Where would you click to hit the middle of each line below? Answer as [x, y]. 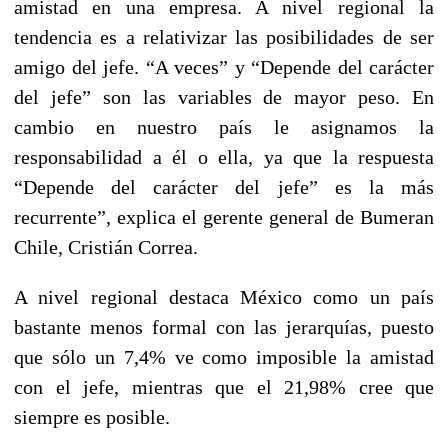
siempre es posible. [92, 416]
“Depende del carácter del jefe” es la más [224, 186]
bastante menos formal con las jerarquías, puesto [224, 326]
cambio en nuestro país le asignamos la [224, 126]
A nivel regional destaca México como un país [224, 296]
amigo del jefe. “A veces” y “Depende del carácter [224, 66]
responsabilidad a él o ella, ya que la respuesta [224, 156]
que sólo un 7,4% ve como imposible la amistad [224, 356]
